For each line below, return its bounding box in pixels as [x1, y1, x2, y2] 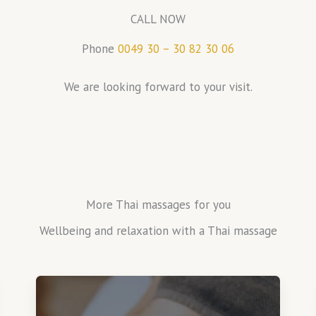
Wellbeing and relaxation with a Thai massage [39, 223, 277, 239]
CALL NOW [130, 11, 186, 28]
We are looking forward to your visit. [63, 79, 253, 95]
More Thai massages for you [85, 197, 231, 213]
